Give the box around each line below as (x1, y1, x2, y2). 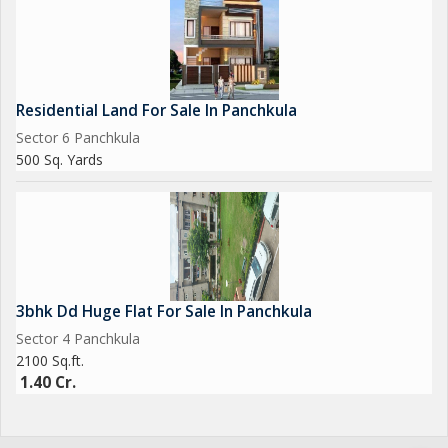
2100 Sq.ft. (16, 351, 84, 370)
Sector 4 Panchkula (16, 329, 140, 348)
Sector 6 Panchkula (16, 128, 140, 147)
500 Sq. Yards (16, 150, 103, 169)
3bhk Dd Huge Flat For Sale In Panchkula (16, 301, 312, 322)
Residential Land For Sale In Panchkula (16, 100, 297, 121)
